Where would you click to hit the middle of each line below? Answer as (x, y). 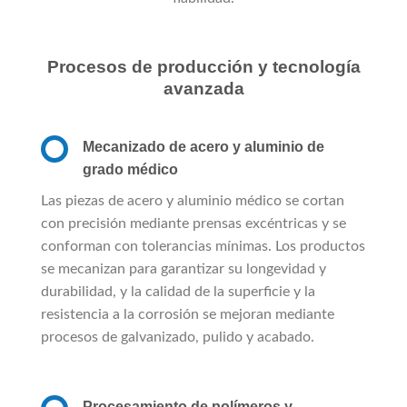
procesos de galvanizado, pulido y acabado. (178, 338)
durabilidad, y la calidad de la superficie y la (178, 292)
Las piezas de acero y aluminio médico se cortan (193, 201)
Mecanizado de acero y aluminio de (203, 147)
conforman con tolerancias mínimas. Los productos (203, 247)
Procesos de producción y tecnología (203, 66)
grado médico (130, 170)
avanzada (203, 88)
